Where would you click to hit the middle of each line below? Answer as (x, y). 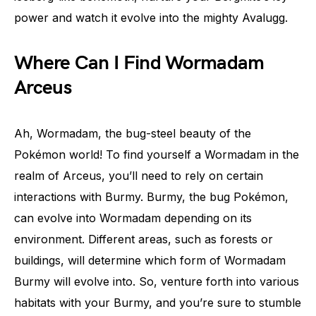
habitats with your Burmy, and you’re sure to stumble (158, 303)
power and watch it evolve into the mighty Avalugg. (151, 18)
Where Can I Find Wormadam (139, 63)
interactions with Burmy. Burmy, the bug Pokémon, (151, 197)
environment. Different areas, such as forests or (144, 239)
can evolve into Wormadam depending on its (133, 218)
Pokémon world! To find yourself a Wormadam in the (157, 154)
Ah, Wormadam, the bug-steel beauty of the (133, 133)
